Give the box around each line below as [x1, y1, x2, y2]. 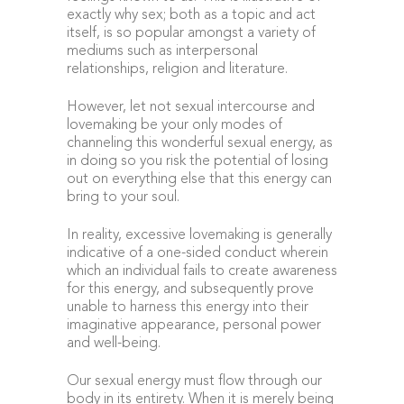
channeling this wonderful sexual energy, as [67, 136, 333, 151]
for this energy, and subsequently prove [67, 282, 314, 297]
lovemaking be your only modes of [67, 118, 282, 133]
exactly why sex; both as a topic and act [67, 8, 316, 23]
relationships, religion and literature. [67, 62, 288, 77]
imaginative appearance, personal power [67, 318, 321, 333]
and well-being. [67, 336, 161, 351]
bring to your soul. [67, 190, 179, 205]
